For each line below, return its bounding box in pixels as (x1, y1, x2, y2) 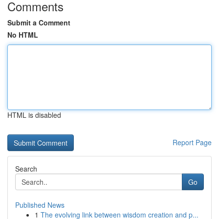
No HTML (7, 30, 38, 40)
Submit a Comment (7, 18, 70, 27)
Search (15, 164, 37, 174)
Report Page (173, 137, 212, 147)
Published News (15, 200, 65, 210)
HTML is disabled (7, 110, 61, 120)
